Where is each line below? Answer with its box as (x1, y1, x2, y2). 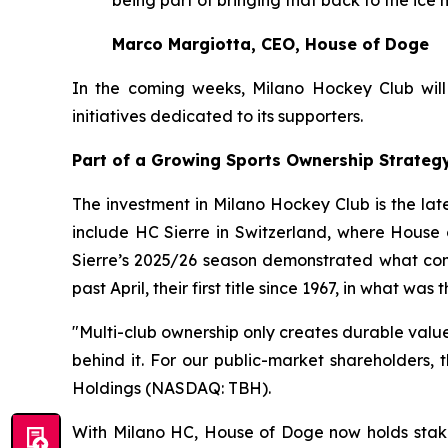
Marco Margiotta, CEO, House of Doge (112, 33, 429, 54)
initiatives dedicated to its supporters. (72, 105, 363, 126)
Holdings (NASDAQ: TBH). (72, 377, 271, 398)
